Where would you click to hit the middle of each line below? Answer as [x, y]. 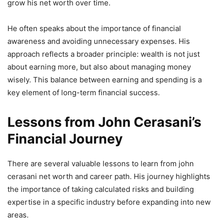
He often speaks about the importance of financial [94, 28]
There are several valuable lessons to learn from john [101, 163]
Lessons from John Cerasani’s [104, 122]
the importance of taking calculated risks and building [101, 189]
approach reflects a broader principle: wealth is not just [104, 54]
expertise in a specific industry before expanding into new [109, 202]
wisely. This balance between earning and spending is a [105, 79]
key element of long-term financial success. [84, 92]
